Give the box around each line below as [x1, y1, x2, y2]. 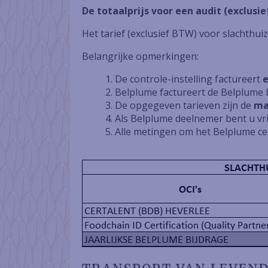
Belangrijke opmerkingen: [82, 50, 199, 63]
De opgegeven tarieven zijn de [115, 99, 254, 112]
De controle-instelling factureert [115, 72, 263, 86]
